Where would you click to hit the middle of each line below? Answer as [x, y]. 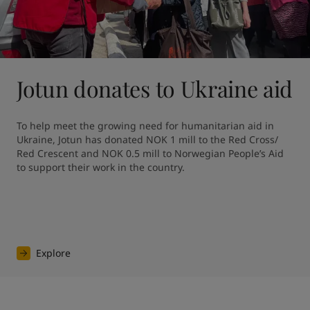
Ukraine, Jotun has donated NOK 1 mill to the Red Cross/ [147, 139]
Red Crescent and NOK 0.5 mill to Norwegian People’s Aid [150, 153]
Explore [53, 253]
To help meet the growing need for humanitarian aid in [145, 125]
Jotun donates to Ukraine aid [155, 88]
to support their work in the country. [100, 167]
